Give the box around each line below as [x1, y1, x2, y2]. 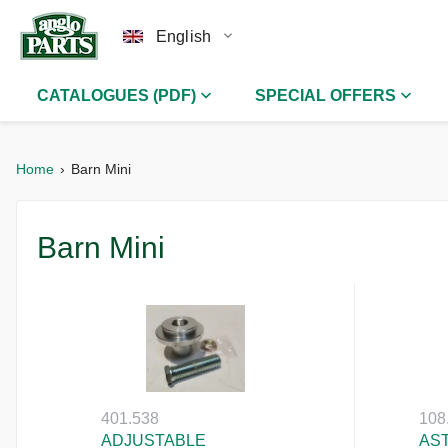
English [156, 27, 212, 45]
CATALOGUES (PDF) [37, 87, 196, 105]
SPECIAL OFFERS [255, 87, 396, 105]
